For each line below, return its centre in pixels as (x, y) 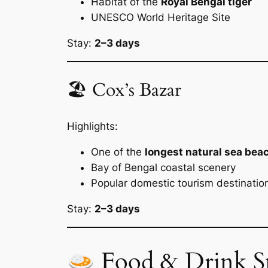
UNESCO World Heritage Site (161, 18)
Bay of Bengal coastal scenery (163, 167)
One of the (118, 152)
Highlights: (92, 127)
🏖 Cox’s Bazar (124, 90)
